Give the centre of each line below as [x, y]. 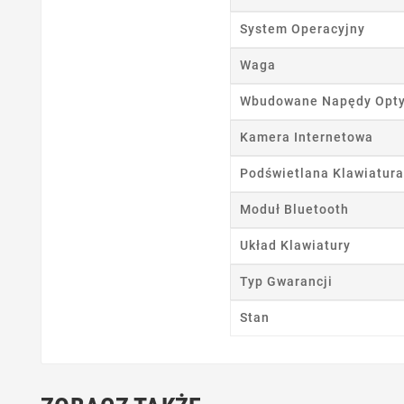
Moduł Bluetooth [294, 210]
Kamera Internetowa [306, 138]
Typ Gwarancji [286, 282]
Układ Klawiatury [295, 246]
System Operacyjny [302, 29]
